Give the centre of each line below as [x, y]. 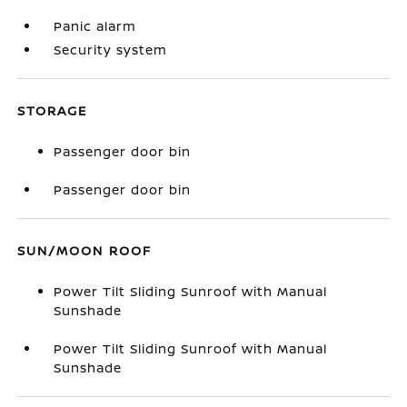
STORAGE [53, 110]
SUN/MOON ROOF [85, 250]
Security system [111, 50]
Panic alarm [95, 26]
